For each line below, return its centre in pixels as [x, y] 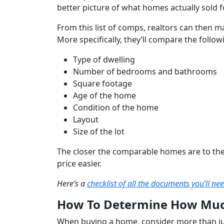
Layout [86, 120]
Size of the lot [99, 132]
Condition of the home [116, 108]
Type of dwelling [104, 60]
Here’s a [72, 184]
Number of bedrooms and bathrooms [145, 72]
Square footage [102, 84]
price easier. [79, 164]
